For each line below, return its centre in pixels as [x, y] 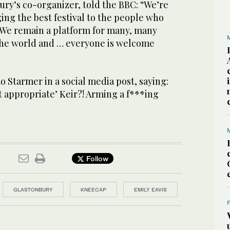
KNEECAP [93, 189]
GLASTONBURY [33, 189]
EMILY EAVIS [150, 189]
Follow [96, 159]
